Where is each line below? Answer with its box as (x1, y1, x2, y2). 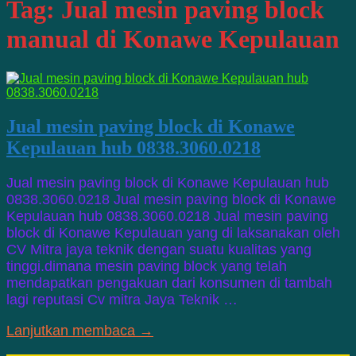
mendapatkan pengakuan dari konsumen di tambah (6, 274, 332, 291)
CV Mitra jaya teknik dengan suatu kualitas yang (6, 241, 311, 257)
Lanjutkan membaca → (6, 322, 153, 339)
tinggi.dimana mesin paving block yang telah (6, 257, 287, 274)
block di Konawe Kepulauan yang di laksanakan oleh (6, 224, 340, 241)
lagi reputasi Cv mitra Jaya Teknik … (6, 291, 238, 308)
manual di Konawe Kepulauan (6, 25, 339, 54)
